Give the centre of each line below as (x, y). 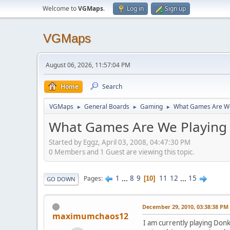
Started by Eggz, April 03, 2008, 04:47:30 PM (120, 142)
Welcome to (60, 8)
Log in (135, 8)
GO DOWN (61, 179)
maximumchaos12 (90, 216)
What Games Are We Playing (138, 127)
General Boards (107, 107)
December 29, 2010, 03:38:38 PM (185, 206)
